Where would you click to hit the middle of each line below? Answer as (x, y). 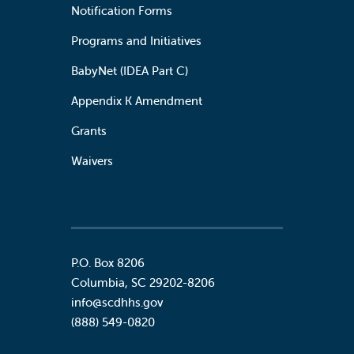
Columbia (98, 282)
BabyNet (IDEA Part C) (130, 70)
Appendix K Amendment (137, 100)
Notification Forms (122, 10)
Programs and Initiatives (136, 40)
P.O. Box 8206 (108, 262)
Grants (89, 130)
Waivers (92, 160)
